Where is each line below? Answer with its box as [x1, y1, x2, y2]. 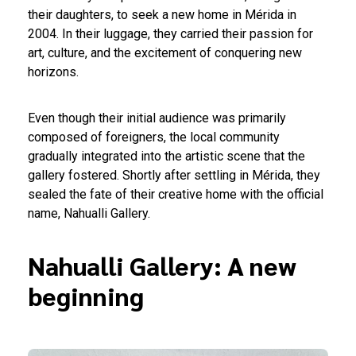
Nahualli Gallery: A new [28, 249, 296, 282]
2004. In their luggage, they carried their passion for [28, 26, 313, 42]
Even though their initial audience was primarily [28, 110, 286, 126]
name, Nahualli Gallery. [28, 206, 150, 222]
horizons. [28, 64, 79, 80]
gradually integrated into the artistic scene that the [28, 149, 305, 164]
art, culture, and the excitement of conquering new [28, 45, 302, 61]
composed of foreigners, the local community [28, 130, 280, 145]
